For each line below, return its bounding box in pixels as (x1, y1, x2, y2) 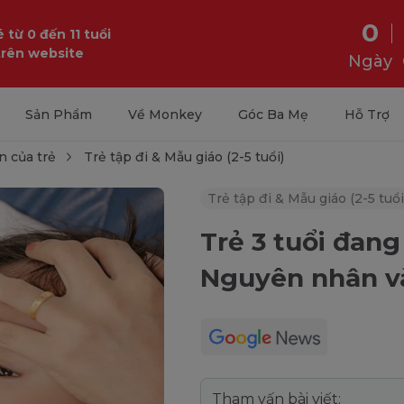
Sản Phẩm (24, 106, 92, 123)
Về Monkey (127, 106, 202, 123)
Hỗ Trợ (344, 106, 390, 123)
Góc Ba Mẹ (237, 106, 308, 123)
